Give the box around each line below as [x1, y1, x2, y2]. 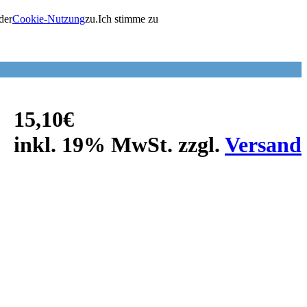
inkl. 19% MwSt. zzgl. [14, 132, 225, 157]
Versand [225, 132, 302, 157]
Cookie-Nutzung [12, 13, 85, 25]
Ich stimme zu [98, 13, 158, 25]
